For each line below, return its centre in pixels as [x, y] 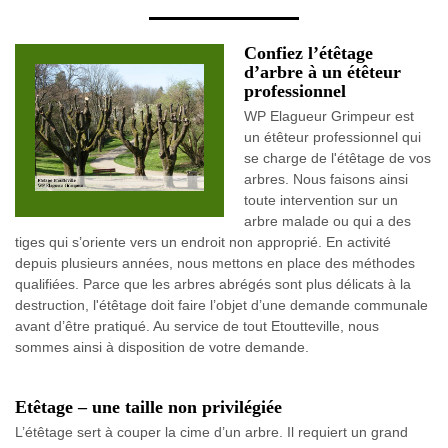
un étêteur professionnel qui [332, 137]
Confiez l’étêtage [308, 53]
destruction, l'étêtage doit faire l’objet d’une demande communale [221, 305]
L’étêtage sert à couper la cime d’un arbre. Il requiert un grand [211, 432]
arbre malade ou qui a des [327, 221]
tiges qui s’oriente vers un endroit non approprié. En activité [203, 242]
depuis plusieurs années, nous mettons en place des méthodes [215, 263]
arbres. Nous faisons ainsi [326, 179]
